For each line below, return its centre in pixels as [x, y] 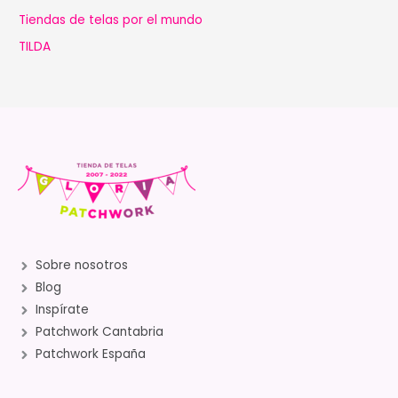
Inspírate [62, 310]
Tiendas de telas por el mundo [111, 20]
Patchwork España [91, 354]
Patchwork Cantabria [99, 332]
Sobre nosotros [82, 266]
